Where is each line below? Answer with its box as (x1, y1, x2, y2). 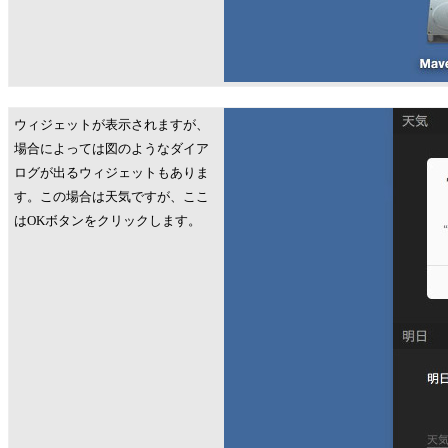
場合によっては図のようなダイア (14, 141, 209, 156)
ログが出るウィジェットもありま (14, 165, 209, 180)
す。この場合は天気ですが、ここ (14, 189, 209, 204)
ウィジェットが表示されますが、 (14, 117, 209, 132)
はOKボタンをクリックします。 (14, 213, 201, 228)
